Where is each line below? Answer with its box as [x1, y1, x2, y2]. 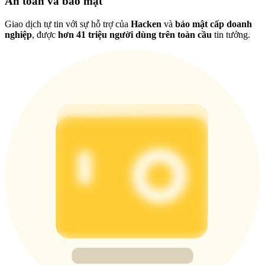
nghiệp [5, 29, 32, 40]
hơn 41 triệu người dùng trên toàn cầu [58, 29, 212, 40]
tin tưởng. [212, 29, 250, 40]
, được [32, 29, 58, 40]
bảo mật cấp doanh [175, 18, 252, 29]
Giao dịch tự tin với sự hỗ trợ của [5, 18, 131, 29]
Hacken [131, 18, 161, 29]
